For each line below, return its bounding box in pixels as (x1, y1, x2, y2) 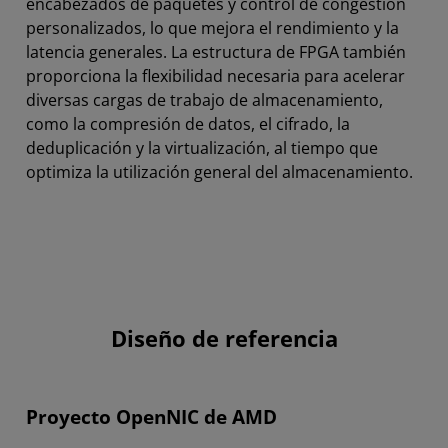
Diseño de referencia (110, 323, 338, 355)
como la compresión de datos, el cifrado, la (26, 113, 350, 136)
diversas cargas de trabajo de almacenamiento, (26, 89, 383, 112)
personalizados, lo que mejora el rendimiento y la (26, 17, 399, 40)
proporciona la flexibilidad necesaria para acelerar (26, 65, 405, 88)
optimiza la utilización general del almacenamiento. (26, 161, 413, 184)
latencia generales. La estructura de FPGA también (26, 41, 406, 64)
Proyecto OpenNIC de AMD (26, 404, 277, 431)
